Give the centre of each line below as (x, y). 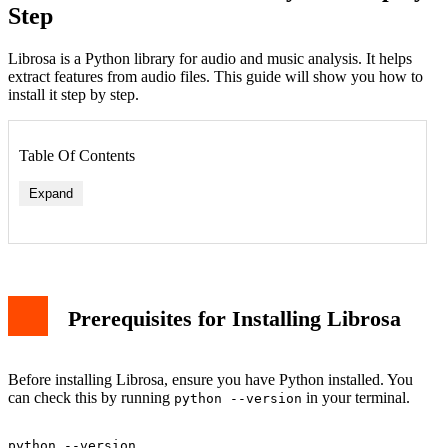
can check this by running (91, 398)
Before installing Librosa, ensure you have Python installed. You (210, 380)
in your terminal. (356, 398)
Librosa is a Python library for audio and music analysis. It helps (210, 58)
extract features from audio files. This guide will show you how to (215, 76)
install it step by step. (73, 94)
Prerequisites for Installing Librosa (234, 319)
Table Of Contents (77, 155)
